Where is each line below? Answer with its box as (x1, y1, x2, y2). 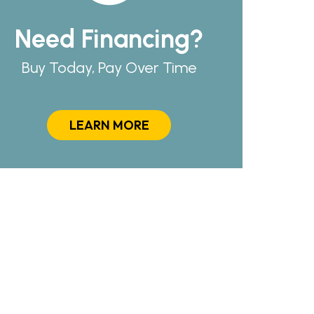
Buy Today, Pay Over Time (21, 57, 197, 77)
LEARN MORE (69, 116, 149, 133)
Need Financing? (14, 23, 204, 54)
